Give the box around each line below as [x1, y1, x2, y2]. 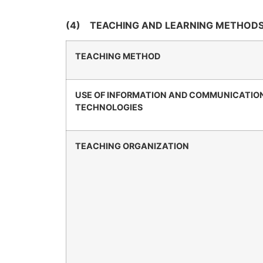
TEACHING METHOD [75, 51, 160, 62]
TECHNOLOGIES [75, 102, 143, 113]
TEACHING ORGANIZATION [75, 141, 189, 151]
